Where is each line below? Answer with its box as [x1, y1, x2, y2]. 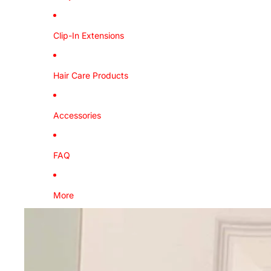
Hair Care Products [53, 70, 128, 80]
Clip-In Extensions [53, 30, 124, 41]
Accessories [53, 109, 101, 120]
